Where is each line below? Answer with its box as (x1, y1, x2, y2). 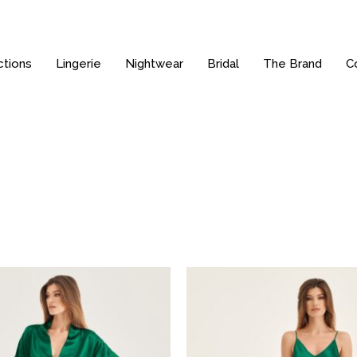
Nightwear (124, 57, 183, 71)
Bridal (206, 57, 239, 71)
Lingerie (55, 57, 101, 71)
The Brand (262, 57, 322, 71)
